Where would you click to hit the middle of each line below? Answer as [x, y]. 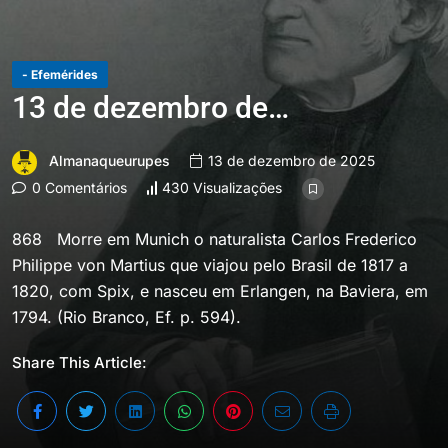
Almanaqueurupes [109, 160]
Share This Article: [79, 362]
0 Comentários [77, 187]
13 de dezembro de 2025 [289, 161]
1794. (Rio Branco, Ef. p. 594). [126, 316]
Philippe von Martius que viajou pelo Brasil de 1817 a [210, 264]
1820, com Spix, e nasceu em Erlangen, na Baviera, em [220, 290]
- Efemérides [60, 74]
